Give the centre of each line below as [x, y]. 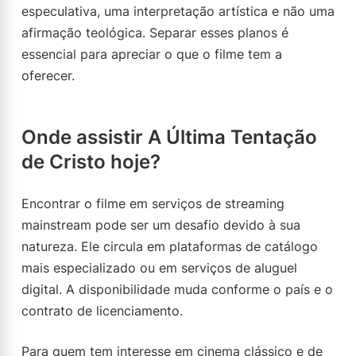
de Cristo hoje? [91, 162]
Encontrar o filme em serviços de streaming [153, 203]
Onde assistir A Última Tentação [169, 137]
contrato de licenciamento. [102, 311]
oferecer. [48, 75]
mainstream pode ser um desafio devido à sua [161, 225]
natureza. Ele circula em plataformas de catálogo [170, 246]
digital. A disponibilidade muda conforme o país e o [177, 289]
